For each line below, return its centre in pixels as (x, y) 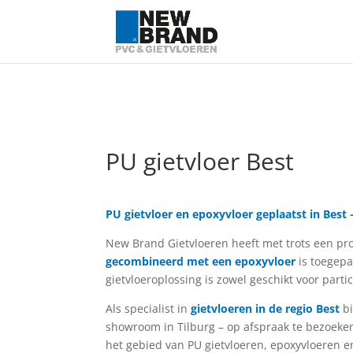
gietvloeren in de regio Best (266, 308)
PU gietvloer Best (200, 162)
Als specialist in (149, 308)
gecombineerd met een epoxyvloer (201, 261)
